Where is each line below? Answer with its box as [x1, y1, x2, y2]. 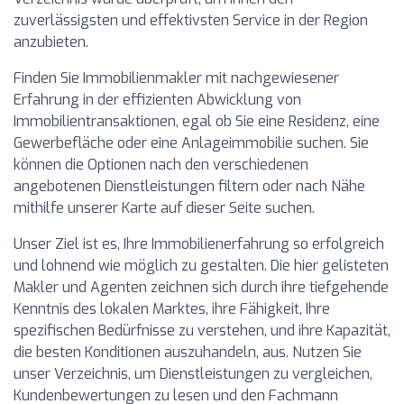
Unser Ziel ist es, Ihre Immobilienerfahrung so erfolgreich [14, 234, 384, 253]
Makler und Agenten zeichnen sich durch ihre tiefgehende [14, 277, 389, 297]
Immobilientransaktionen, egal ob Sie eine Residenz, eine [14, 111, 380, 131]
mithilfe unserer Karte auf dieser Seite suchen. [14, 197, 315, 217]
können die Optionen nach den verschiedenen [14, 154, 308, 174]
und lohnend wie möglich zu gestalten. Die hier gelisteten [14, 255, 389, 275]
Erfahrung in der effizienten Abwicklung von [14, 89, 301, 109]
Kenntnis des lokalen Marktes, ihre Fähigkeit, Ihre [14, 298, 330, 318]
